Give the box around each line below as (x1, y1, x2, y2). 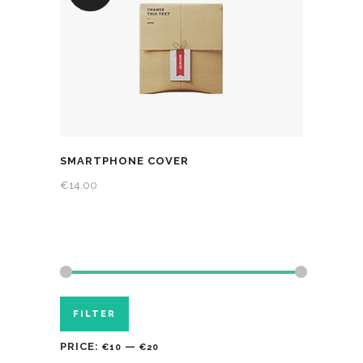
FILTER (73, 309, 116, 320)
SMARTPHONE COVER (60, 155, 189, 167)
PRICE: (60, 340, 102, 353)
